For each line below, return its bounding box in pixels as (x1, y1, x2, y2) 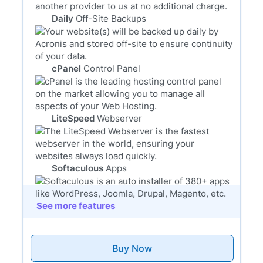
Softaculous (52, 163, 104, 174)
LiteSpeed (52, 113, 95, 124)
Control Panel (83, 63, 141, 75)
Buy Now (112, 242, 152, 255)
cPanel (52, 63, 82, 75)
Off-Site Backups (76, 13, 147, 25)
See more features (36, 200, 116, 212)
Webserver (97, 113, 143, 124)
